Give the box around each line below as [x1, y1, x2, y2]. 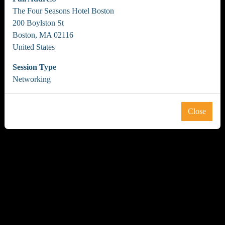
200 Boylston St [13, 19, 64, 27]
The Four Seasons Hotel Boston [13, 7, 114, 15]
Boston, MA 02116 [13, 31, 73, 39]
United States [13, 43, 55, 51]
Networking [13, 75, 51, 83]
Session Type [13, 63, 56, 71]
